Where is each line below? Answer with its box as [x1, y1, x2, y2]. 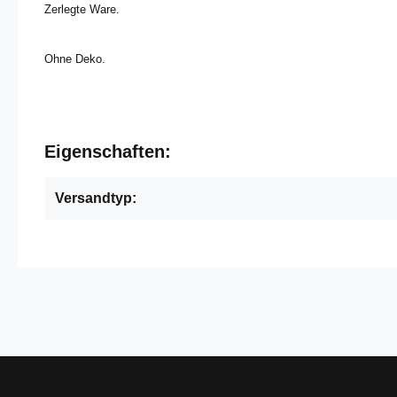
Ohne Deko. [44, 52, 105, 66]
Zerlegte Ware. [44, 3, 120, 16]
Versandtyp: [55, 191, 136, 206]
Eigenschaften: [44, 142, 171, 161]
